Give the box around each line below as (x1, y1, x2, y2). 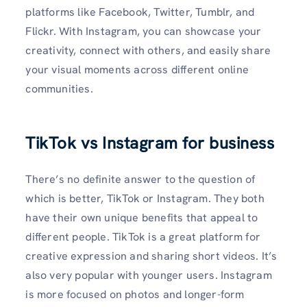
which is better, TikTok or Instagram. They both (25, 191, 265, 206)
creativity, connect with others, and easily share (25, 43, 271, 58)
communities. (25, 82, 93, 97)
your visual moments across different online (25, 62, 249, 77)
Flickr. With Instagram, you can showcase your (25, 24, 262, 39)
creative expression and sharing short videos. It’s (25, 248, 278, 263)
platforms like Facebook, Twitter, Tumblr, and (25, 5, 255, 20)
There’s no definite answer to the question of (25, 171, 256, 186)
